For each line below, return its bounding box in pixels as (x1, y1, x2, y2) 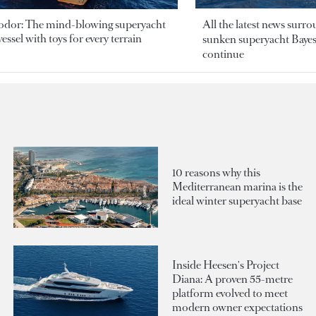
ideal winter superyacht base (172, 193, 302, 209)
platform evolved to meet (172, 285, 288, 300)
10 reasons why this (172, 165, 260, 181)
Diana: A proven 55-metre (172, 271, 293, 286)
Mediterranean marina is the (172, 179, 303, 195)
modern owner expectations (172, 299, 303, 315)
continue (202, 46, 244, 61)
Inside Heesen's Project (172, 257, 279, 272)
